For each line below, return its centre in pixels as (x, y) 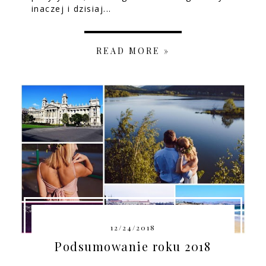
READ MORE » (133, 50)
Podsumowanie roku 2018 (133, 246)
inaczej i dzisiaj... (71, 8)
